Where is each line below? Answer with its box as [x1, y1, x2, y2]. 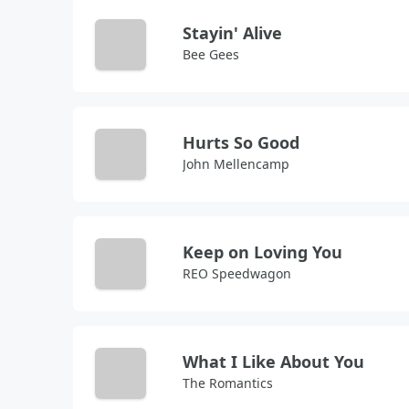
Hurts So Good [183, 131, 299, 153]
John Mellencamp [183, 155, 289, 173]
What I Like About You [183, 351, 364, 372]
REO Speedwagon [183, 265, 291, 282]
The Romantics [183, 374, 273, 392]
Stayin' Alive [183, 22, 282, 44]
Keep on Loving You [183, 241, 342, 263]
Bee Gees [183, 46, 239, 63]
